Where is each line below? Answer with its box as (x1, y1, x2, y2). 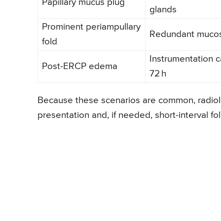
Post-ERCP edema (42, 61, 117, 71)
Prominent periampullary (42, 22, 141, 32)
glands (149, 4, 177, 14)
